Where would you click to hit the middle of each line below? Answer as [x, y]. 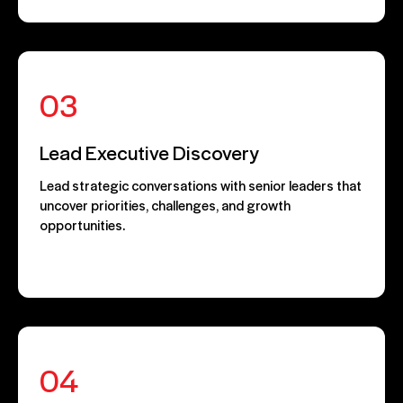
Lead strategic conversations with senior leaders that [201, 185]
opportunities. [82, 225]
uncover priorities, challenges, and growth [165, 205]
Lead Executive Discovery [149, 152]
